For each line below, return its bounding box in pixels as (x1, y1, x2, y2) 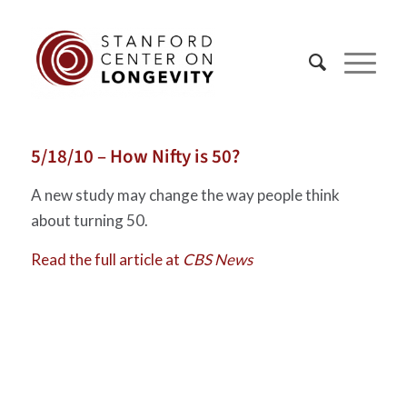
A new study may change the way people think (30, 185, 340, 205)
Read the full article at (30, 249, 183, 269)
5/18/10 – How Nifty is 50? (30, 143, 240, 170)
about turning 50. (30, 211, 148, 231)
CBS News (182, 249, 253, 269)
